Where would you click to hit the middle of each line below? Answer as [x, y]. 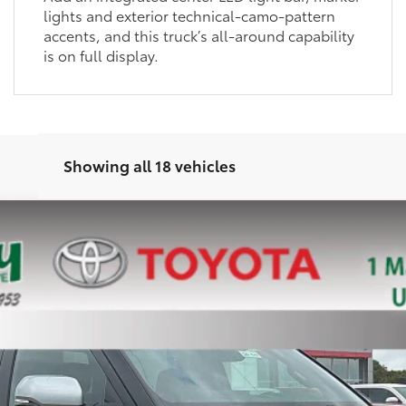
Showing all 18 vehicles [149, 164]
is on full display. [101, 54]
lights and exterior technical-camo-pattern [189, 14]
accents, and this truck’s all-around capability [198, 34]
